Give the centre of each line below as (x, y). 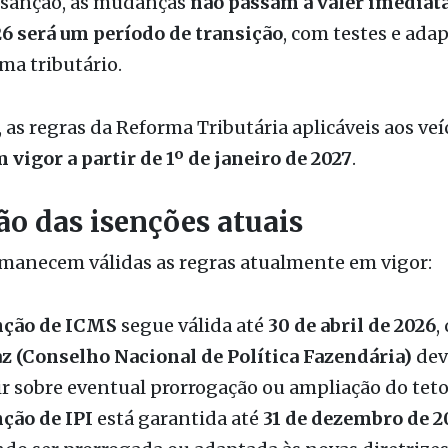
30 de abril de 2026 (351, 263)
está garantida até (177, 356)
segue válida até (192, 263)
